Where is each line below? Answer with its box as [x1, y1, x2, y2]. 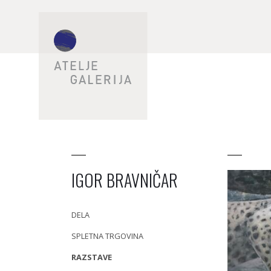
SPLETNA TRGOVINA [71, 230, 143, 241]
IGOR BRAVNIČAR [71, 168, 178, 192]
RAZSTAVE [71, 252, 112, 263]
